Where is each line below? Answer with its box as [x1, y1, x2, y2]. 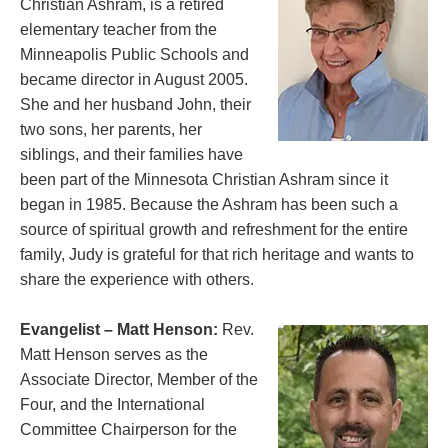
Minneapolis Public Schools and [20, 45, 249, 63]
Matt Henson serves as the [20, 345, 208, 363]
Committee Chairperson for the [20, 420, 237, 438]
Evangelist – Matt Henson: [20, 320, 222, 338]
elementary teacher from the [20, 20, 217, 38]
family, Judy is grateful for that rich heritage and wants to [20, 245, 414, 263]
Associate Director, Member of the [20, 370, 258, 388]
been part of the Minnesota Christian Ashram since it [20, 170, 388, 188]
